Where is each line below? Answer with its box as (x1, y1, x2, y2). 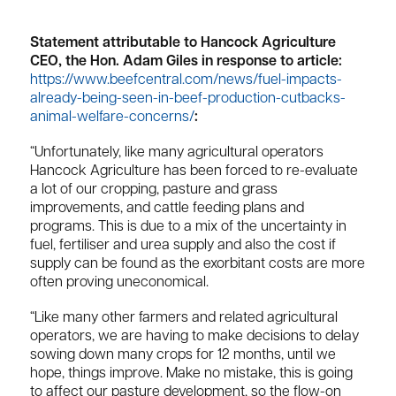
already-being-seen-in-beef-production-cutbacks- (30, 92, 346, 106)
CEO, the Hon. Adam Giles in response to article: (30, 55, 342, 69)
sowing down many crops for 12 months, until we (30, 348, 336, 363)
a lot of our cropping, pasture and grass (30, 183, 278, 198)
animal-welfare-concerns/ (30, 110, 194, 125)
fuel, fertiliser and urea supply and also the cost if (30, 239, 336, 254)
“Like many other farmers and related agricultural (30, 311, 338, 326)
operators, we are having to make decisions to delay (30, 330, 359, 345)
